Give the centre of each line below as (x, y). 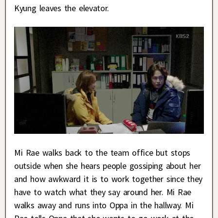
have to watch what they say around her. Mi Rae (103, 192)
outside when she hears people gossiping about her (108, 166)
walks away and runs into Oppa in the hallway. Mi (104, 205)
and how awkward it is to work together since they (109, 179)
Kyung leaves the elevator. (62, 8)
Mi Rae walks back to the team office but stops (102, 153)
